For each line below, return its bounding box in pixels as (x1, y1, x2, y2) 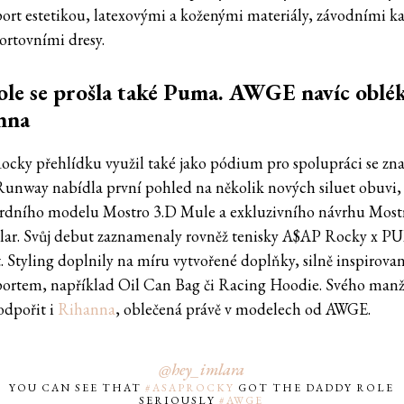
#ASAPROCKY (144, 381, 234, 396)
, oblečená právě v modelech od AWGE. (115, 298, 375, 320)
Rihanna (58, 298, 116, 320)
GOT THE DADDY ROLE (234, 381, 394, 396)
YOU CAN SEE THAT (8, 381, 145, 396)
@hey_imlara (158, 359, 244, 381)
